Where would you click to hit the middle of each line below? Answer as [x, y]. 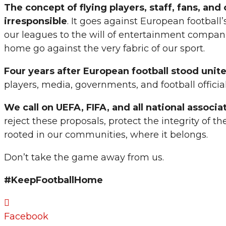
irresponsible [36, 21]
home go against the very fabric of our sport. [104, 49]
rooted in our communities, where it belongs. [106, 135]
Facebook [26, 217]
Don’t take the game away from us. [84, 158]
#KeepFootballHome [53, 180]
